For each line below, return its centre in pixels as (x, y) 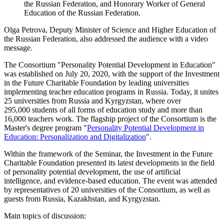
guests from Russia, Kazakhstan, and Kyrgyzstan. (82, 198)
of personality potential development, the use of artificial (92, 171)
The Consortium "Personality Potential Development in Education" (110, 64)
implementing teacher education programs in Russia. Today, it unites (111, 91)
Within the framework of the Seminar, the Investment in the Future (108, 153)
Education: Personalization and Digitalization (75, 136)
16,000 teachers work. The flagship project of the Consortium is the (110, 118)
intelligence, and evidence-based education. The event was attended (110, 180)
